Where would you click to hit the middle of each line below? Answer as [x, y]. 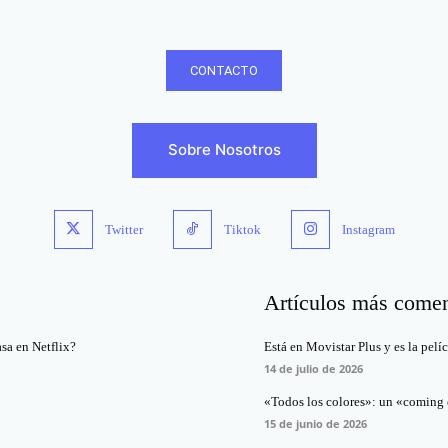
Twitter [123, 229]
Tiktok [242, 229]
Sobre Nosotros [224, 150]
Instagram [368, 229]
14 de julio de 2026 [313, 369]
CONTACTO [224, 71]
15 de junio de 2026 [315, 424]
